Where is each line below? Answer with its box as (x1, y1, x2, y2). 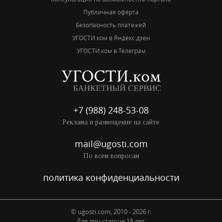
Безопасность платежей (76, 20, 146, 29)
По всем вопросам (83, 152, 139, 160)
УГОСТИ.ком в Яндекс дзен (72, 33, 150, 42)
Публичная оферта (83, 7, 139, 16)
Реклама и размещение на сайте (62, 118, 160, 126)
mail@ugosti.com (74, 138, 148, 150)
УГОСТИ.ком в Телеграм (76, 46, 146, 55)
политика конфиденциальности (43, 171, 179, 184)
